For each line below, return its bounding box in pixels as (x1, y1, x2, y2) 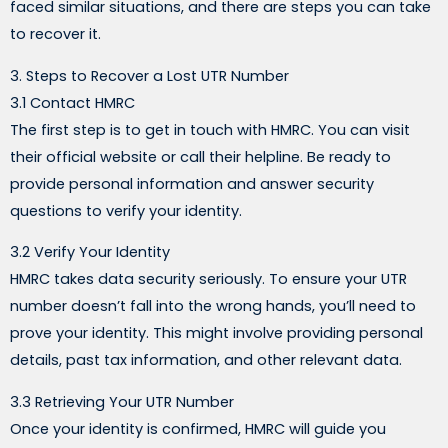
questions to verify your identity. (10, 200, 242, 221)
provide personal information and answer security (10, 173, 374, 194)
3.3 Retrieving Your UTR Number (10, 391, 234, 412)
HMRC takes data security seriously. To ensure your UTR (10, 269, 407, 290)
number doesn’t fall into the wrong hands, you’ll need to (10, 296, 416, 317)
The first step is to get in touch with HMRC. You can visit (10, 119, 410, 140)
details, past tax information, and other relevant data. (10, 350, 402, 371)
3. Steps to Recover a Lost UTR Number (10, 65, 289, 86)
